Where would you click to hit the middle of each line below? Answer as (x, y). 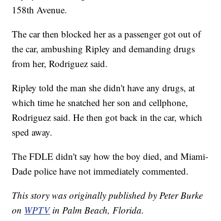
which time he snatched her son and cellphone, (100, 103)
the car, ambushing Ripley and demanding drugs (104, 49)
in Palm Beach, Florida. (98, 210)
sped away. (32, 132)
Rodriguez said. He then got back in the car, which (107, 117)
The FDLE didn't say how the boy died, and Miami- (110, 156)
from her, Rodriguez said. (60, 64)
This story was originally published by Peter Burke (108, 195)
